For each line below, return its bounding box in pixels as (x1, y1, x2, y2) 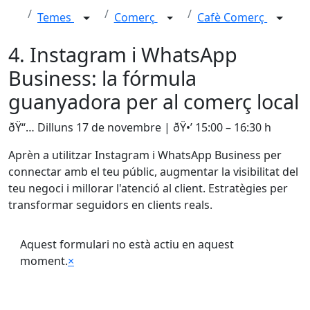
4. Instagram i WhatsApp (8, 41, 237, 68)
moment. (20, 253, 68, 268)
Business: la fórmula (8, 64, 197, 91)
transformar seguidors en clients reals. (8, 197, 212, 212)
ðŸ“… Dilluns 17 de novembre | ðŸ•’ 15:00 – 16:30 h (8, 120, 271, 135)
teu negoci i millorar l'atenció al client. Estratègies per (8, 181, 288, 196)
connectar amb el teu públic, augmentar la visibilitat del (8, 164, 298, 179)
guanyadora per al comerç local (8, 88, 299, 115)
